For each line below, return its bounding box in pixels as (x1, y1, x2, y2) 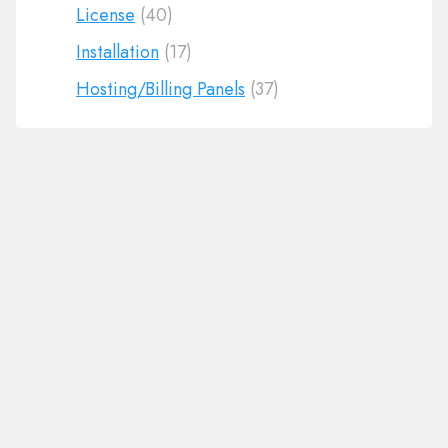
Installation (76, 39, 159, 65)
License (76, 2, 135, 28)
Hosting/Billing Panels (76, 76, 245, 102)
